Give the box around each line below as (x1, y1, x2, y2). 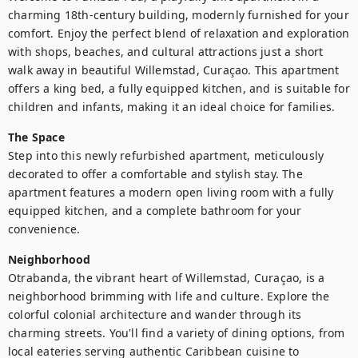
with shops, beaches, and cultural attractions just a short (8, 44, 324, 59)
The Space (8, 129, 65, 145)
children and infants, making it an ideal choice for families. (8, 99, 336, 114)
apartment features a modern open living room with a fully (8, 185, 334, 200)
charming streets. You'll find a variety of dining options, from (8, 325, 345, 340)
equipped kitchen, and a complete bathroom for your (8, 203, 302, 218)
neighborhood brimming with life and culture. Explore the (8, 288, 330, 304)
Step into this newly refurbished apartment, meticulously (8, 148, 324, 163)
